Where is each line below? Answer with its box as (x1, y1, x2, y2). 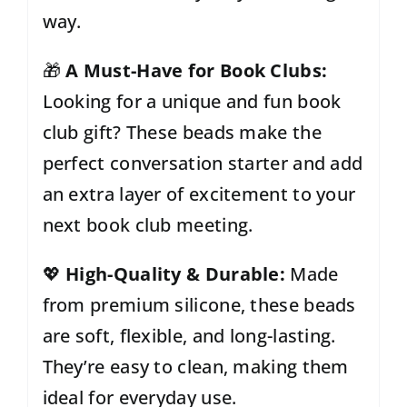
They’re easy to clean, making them (42, 354, 349, 380)
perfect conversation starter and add (42, 151, 363, 176)
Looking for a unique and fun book (42, 89, 342, 114)
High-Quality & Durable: (65, 262, 286, 287)
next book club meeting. (42, 213, 253, 238)
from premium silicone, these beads (42, 293, 356, 318)
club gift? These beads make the (42, 120, 322, 145)
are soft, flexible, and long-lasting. (42, 323, 336, 349)
